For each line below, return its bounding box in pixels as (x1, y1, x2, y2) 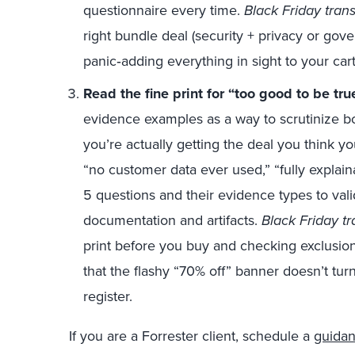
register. (83, 286, 132, 307)
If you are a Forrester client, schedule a (69, 326, 314, 346)
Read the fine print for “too (83, 83, 259, 104)
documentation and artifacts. (83, 210, 261, 231)
